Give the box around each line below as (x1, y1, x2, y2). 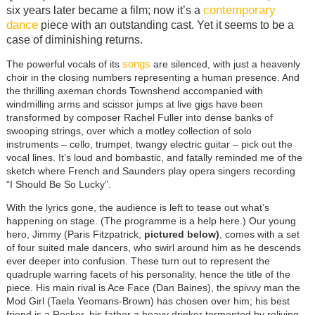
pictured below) (143, 228, 219, 240)
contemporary (202, 2, 276, 17)
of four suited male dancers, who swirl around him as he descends (6, 241, 301, 253)
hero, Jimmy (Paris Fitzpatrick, (6, 228, 144, 240)
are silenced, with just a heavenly (150, 58, 300, 70)
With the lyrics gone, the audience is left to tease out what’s (6, 201, 269, 213)
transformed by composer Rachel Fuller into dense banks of (6, 111, 273, 123)
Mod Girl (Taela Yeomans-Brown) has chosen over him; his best (6, 295, 290, 307)
